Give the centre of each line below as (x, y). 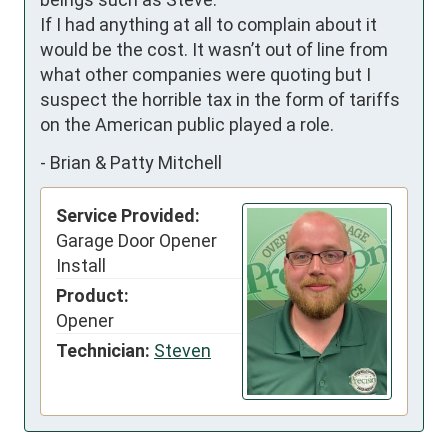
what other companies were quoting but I (205, 75)
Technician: (103, 351)
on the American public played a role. (187, 125)
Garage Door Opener (136, 241)
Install (81, 266)
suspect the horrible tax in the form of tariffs (220, 100)
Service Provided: (128, 216)
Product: (92, 296)
